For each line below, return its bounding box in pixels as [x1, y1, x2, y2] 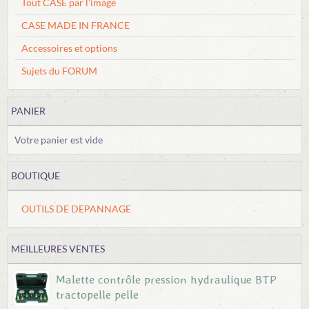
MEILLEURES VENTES [11, 243, 105, 255]
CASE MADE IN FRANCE [21, 19, 130, 31]
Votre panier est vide [14, 134, 103, 146]
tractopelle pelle [56, 288, 139, 301]
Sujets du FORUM [21, 65, 97, 77]
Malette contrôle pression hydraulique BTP [56, 272, 277, 286]
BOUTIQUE [11, 170, 60, 181]
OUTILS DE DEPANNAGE [21, 203, 131, 215]
